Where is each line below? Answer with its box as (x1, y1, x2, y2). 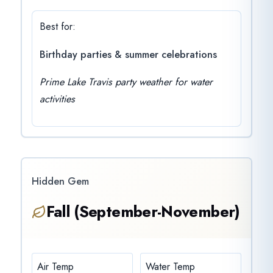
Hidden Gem (31, 174, 89, 188)
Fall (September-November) (46, 200, 240, 224)
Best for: (39, 19, 76, 34)
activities (39, 92, 75, 107)
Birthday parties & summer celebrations (39, 47, 217, 62)
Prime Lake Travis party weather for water (39, 75, 213, 90)
